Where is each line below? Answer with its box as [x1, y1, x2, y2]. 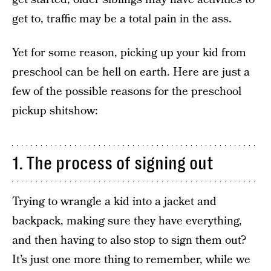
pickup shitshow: [12, 103, 98, 119]
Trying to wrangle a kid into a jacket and [12, 194, 217, 210]
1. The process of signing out [12, 153, 214, 174]
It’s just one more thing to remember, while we [12, 252, 250, 268]
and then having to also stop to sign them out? [12, 232, 246, 249]
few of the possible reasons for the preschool [12, 83, 241, 100]
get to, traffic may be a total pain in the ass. [12, 11, 232, 27]
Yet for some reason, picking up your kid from [12, 45, 246, 61]
